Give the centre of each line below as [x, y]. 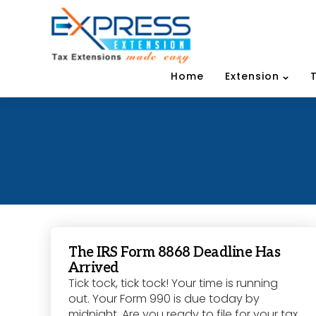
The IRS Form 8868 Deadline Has [174, 253]
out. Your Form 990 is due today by [164, 299]
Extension [252, 77]
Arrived [94, 268]
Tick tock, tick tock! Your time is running [173, 284]
